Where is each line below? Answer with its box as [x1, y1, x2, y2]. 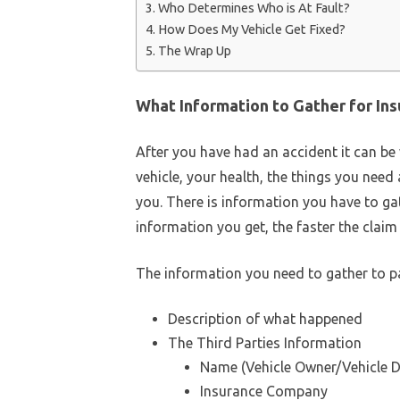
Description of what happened [168, 310, 362, 327]
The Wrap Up [157, 44, 231, 58]
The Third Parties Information [168, 334, 362, 351]
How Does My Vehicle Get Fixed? [157, 22, 346, 37]
